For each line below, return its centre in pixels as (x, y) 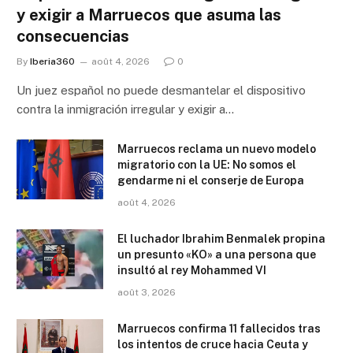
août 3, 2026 (147, 292)
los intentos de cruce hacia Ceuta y (213, 344)
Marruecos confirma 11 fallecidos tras (219, 328)
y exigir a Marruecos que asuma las (149, 15)
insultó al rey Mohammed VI (192, 270)
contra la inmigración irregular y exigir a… (125, 109)
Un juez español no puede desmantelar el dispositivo (161, 90)
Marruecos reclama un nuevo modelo (217, 149)
